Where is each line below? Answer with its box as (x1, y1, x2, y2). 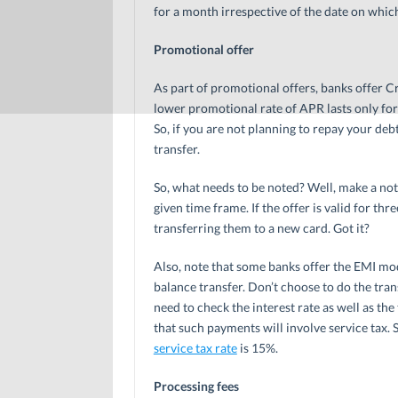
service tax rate (153, 339, 237, 355)
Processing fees (153, 378, 239, 394)
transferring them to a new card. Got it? (153, 219, 370, 235)
